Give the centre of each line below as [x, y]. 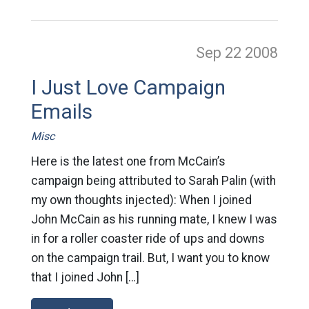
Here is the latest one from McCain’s [128, 161]
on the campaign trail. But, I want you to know [150, 258]
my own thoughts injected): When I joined [141, 200]
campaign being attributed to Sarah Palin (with [153, 180]
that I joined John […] [85, 277]
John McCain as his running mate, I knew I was [154, 219]
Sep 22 [221, 52]
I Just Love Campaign [128, 87]
